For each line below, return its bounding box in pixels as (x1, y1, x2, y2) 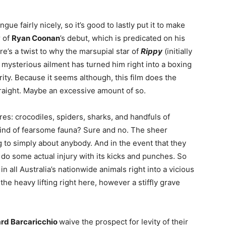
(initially (162, 46, 192, 56)
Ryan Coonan (12, 33, 60, 43)
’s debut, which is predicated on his (60, 33, 185, 43)
